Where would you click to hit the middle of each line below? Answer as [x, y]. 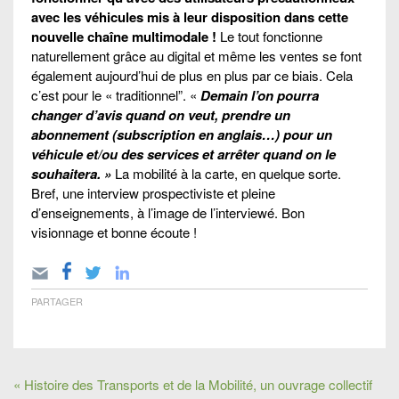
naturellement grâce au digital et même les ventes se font [196, 55]
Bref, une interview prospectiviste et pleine [153, 192]
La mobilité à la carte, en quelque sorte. [228, 173]
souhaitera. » [73, 173]
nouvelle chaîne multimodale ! [126, 36]
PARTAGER [57, 301]
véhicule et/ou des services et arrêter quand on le [183, 154]
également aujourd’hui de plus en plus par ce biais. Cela [192, 75]
